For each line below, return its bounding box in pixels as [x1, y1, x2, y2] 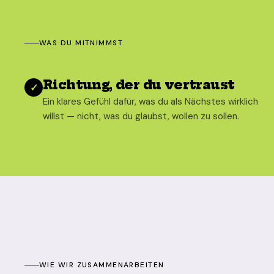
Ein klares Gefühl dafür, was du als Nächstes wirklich [43, 95, 258, 108]
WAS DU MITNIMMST [39, 38, 124, 48]
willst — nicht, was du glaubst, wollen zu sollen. [43, 110, 239, 122]
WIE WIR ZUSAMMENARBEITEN [39, 260, 165, 270]
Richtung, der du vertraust [43, 77, 235, 92]
